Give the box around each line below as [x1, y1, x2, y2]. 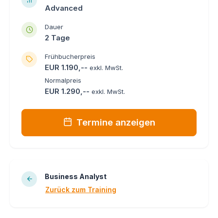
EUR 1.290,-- [45, 86, 91, 96]
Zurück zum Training [45, 185, 116, 194]
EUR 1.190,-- [45, 62, 90, 72]
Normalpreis [45, 76, 81, 84]
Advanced [45, 3, 83, 13]
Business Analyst [45, 172, 107, 181]
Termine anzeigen [76, 116, 155, 128]
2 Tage [45, 33, 70, 42]
